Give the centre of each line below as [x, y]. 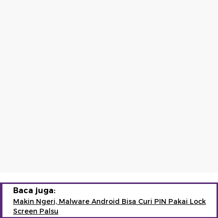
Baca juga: [34, 190]
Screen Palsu [36, 211]
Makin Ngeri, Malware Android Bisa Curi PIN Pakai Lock [109, 201]
